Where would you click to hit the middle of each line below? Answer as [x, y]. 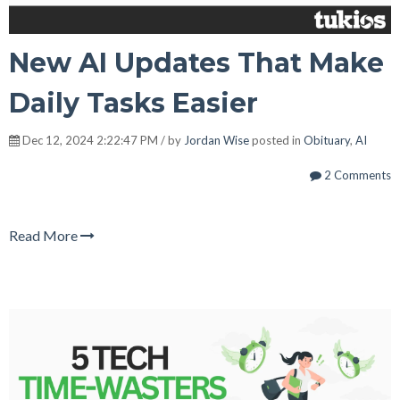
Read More [45, 236]
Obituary [327, 141]
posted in [276, 141]
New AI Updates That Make [196, 63]
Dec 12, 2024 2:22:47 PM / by [102, 141]
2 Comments [356, 175]
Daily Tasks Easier [133, 104]
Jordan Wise [217, 141]
